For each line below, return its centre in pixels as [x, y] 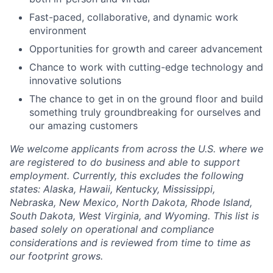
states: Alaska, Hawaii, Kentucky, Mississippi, [112, 189]
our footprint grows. [56, 256]
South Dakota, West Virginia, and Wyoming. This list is [134, 216]
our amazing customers [83, 126]
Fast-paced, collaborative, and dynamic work [134, 17]
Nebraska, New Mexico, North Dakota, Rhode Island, [131, 202]
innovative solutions [75, 80]
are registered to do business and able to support [125, 162]
